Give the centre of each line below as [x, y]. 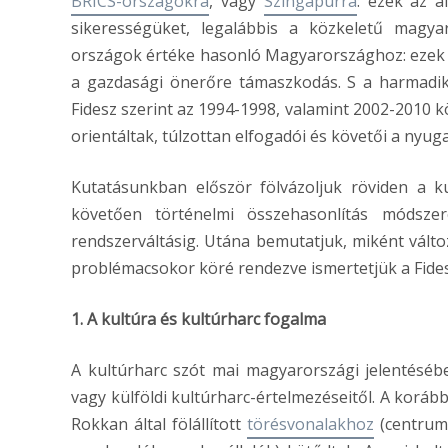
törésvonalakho [306, 424]
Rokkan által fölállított [159, 424]
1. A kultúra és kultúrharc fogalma [198, 319]
